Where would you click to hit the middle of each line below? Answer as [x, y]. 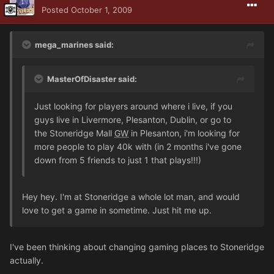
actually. [27, 260]
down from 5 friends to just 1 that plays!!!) [118, 160]
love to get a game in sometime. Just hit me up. [117, 210]
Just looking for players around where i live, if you [133, 106]
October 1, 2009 [102, 9]
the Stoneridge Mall [74, 133]
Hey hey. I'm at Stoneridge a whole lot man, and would [131, 196]
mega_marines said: [74, 44]
